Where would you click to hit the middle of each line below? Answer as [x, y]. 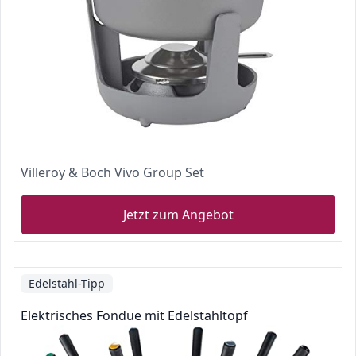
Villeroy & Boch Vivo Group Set [112, 172]
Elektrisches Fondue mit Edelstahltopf [134, 315]
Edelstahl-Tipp [67, 283]
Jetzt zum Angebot [178, 215]
